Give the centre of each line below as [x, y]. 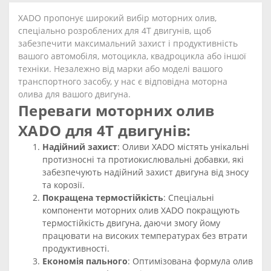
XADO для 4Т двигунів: [105, 130]
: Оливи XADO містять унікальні [183, 147]
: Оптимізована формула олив [190, 261]
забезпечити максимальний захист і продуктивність [128, 43]
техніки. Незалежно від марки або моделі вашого [120, 69]
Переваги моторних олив [116, 110]
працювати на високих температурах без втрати [145, 236]
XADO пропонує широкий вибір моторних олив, [117, 18]
